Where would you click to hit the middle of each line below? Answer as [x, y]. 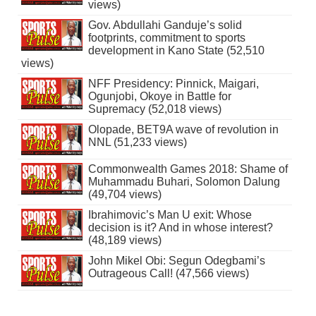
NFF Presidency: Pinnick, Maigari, [173, 84]
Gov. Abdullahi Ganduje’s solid [165, 25]
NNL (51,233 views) [137, 142]
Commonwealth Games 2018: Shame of [188, 169]
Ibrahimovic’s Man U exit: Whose [170, 215]
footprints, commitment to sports [166, 38]
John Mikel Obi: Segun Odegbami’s [176, 261]
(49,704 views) [124, 195]
